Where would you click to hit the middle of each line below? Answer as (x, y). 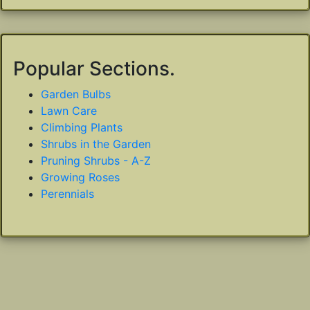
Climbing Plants (82, 128)
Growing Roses (80, 177)
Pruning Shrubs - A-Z (96, 161)
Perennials (67, 194)
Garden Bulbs (76, 94)
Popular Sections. (94, 69)
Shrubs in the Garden (96, 144)
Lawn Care (69, 111)
